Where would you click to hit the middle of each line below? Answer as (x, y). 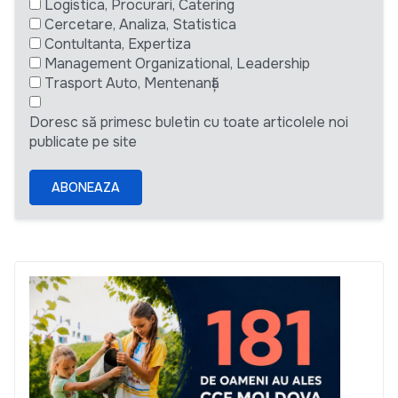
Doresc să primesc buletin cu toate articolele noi (189, 123)
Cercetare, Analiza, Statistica (140, 25)
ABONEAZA (86, 187)
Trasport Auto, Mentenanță (132, 84)
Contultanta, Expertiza (118, 44)
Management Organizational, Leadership (177, 64)
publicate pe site (83, 142)
